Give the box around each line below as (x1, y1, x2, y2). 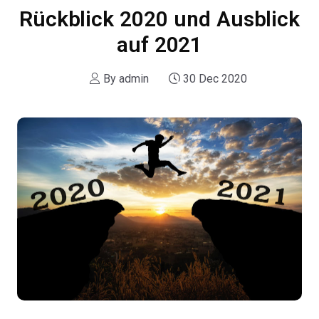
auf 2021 (116, 31, 203, 57)
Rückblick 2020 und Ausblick (19, 6, 300, 31)
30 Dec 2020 (180, 71, 247, 85)
